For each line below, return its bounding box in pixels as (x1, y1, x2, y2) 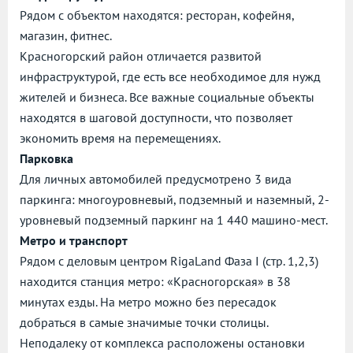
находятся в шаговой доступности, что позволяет (20, 110, 292, 125)
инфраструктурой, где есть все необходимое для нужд (20, 69, 321, 84)
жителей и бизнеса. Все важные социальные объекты (20, 89, 314, 105)
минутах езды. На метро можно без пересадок (20, 294, 277, 310)
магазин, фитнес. (20, 28, 112, 43)
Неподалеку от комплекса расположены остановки (20, 335, 305, 351)
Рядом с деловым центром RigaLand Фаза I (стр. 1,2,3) (20, 253, 318, 269)
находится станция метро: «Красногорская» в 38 (20, 273, 291, 289)
